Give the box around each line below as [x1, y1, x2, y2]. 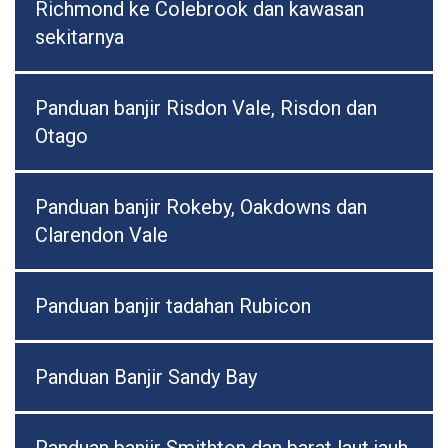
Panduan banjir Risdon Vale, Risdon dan [35, 96, 377, 121]
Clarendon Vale [35, 223, 168, 248]
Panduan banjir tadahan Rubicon [35, 294, 311, 319]
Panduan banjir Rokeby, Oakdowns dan [35, 195, 367, 220]
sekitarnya [35, 25, 124, 50]
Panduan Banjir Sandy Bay [35, 365, 257, 390]
